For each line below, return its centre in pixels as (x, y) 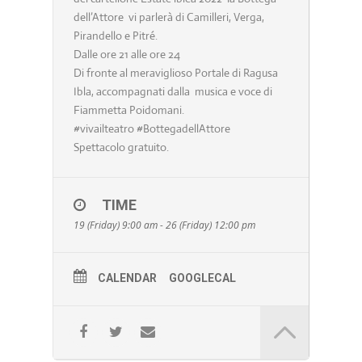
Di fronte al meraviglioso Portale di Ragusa (175, 73)
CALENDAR (127, 278)
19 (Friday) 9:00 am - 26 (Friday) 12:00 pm (164, 225)
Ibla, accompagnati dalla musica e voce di (173, 92)
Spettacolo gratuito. (121, 147)
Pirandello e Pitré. (115, 36)
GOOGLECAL (202, 278)
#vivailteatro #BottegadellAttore (152, 129)
